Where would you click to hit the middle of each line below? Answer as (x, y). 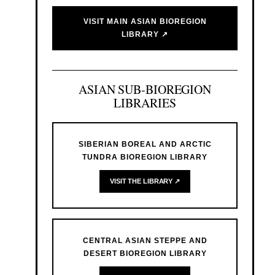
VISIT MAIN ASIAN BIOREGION (145, 22)
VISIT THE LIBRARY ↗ (145, 181)
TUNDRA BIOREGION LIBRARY (145, 157)
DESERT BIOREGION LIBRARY (145, 254)
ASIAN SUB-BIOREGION (145, 90)
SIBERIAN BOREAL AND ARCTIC (145, 145)
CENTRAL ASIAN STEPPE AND (145, 241)
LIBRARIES (145, 103)
